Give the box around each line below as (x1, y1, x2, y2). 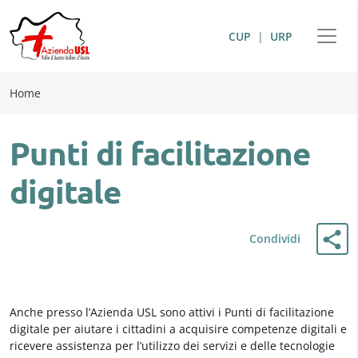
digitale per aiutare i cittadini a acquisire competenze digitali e (10, 321, 347, 336)
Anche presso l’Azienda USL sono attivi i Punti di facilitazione (10, 304, 334, 320)
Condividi (249, 231, 300, 246)
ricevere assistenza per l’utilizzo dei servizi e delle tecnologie (10, 338, 335, 353)
